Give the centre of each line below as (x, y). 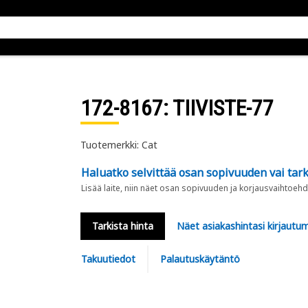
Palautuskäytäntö (200, 259)
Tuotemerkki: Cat (119, 145)
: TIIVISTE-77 (218, 108)
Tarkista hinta (122, 226)
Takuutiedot (108, 259)
